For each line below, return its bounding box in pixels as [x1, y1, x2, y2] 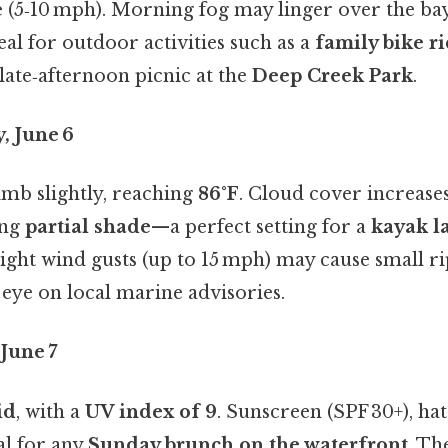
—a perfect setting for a [151, 216, 371, 239]
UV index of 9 [85, 400, 217, 423]
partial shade [25, 216, 151, 239]
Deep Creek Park [252, 64, 413, 87]
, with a [16, 400, 85, 423]
